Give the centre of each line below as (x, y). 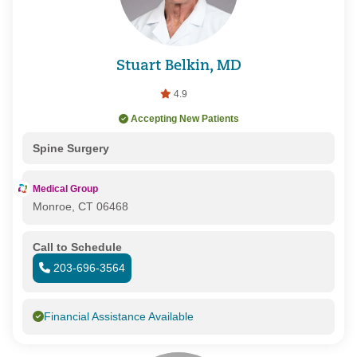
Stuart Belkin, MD (178, 67)
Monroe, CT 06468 (80, 206)
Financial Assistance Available (118, 316)
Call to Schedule (77, 247)
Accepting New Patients (184, 118)
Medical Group (65, 188)
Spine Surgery (71, 148)
